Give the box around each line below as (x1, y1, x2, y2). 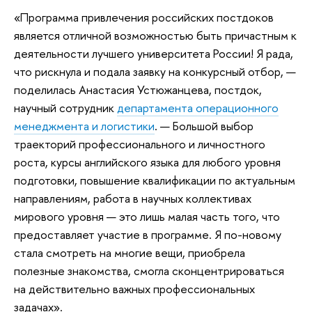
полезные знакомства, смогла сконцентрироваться (14, 263, 284, 279)
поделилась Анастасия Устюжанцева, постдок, (14, 81, 262, 97)
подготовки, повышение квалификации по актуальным (14, 172, 295, 188)
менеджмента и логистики (14, 118, 155, 134)
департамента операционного (117, 100, 279, 116)
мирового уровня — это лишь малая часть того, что (14, 208, 280, 224)
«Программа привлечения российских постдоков (14, 9, 274, 25)
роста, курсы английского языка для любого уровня (14, 154, 281, 170)
